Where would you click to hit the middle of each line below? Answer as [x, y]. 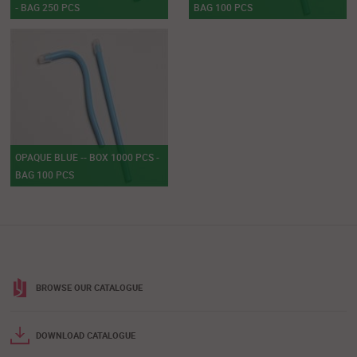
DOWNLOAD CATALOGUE [86, 335]
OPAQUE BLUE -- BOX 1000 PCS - [88, 157]
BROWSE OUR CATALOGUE [90, 288]
